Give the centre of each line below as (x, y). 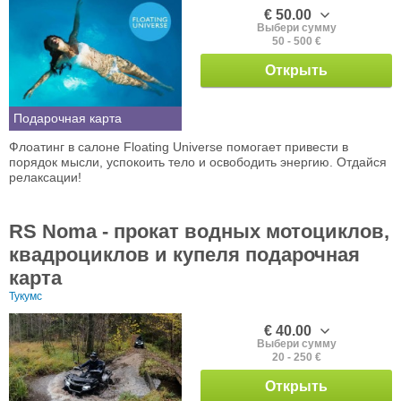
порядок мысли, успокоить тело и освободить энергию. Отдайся (198, 162)
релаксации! (45, 178)
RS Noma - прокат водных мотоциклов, (199, 232)
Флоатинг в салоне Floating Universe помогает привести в (179, 147)
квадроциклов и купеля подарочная (184, 255)
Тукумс (26, 297)
